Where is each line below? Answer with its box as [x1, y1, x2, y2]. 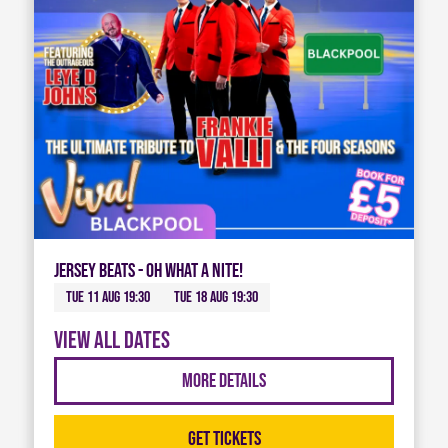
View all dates [53, 326, 170, 356]
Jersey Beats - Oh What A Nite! [53, 259, 243, 284]
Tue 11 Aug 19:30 [65, 288, 150, 308]
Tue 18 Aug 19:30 [173, 288, 258, 308]
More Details [182, 369, 266, 394]
